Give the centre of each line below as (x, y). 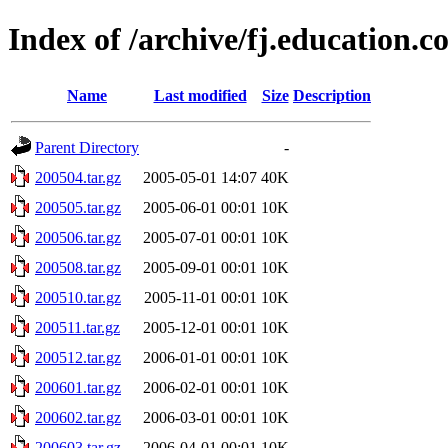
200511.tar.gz (77, 327)
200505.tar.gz (78, 207)
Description (332, 95)
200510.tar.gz (78, 297)
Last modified (200, 95)
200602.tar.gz (78, 417)
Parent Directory (87, 147)
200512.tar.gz (78, 357)
